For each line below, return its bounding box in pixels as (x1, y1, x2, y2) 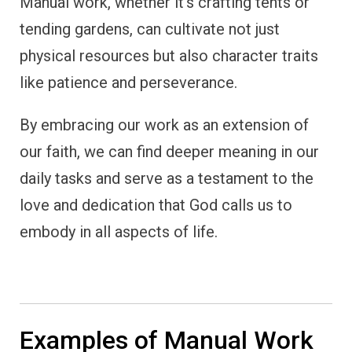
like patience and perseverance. (20, 72, 237, 92)
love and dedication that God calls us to (20, 195, 292, 214)
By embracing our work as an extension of (20, 115, 309, 134)
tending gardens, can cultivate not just (20, 19, 280, 38)
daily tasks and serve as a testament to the (20, 168, 313, 188)
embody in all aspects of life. (20, 222, 218, 241)
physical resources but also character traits (20, 46, 318, 65)
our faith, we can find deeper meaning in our (20, 141, 319, 161)
